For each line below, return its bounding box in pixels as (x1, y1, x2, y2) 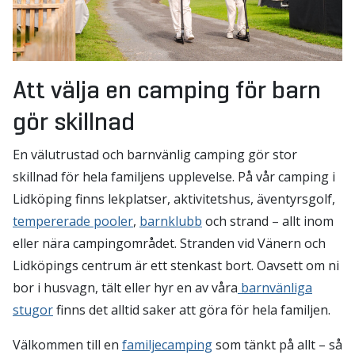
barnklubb (139, 212, 202, 231)
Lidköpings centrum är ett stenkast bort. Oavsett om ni (13, 257, 339, 275)
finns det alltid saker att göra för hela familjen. (53, 301, 330, 319)
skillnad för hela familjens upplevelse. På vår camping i (13, 168, 335, 186)
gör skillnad (13, 105, 135, 138)
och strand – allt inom (202, 212, 334, 231)
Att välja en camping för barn (13, 74, 321, 106)
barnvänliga (238, 279, 312, 297)
